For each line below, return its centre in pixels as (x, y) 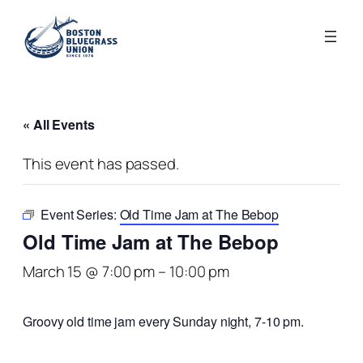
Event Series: (80, 215)
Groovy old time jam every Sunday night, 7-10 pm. (164, 322)
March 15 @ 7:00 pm (89, 272)
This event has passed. (101, 164)
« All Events (59, 125)
